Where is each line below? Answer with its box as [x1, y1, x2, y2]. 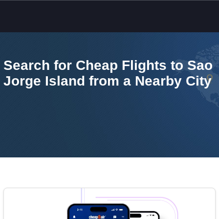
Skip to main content [12, 10, 75, 18]
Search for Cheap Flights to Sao [3, 58, 213, 73]
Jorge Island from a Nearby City [3, 73, 212, 88]
